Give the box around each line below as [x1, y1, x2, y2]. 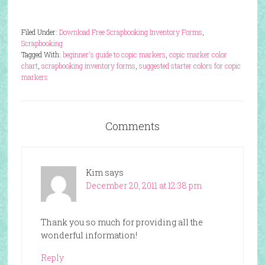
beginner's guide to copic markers [62, 50, 166, 59]
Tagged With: [21, 50, 63, 59]
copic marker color [169, 50, 227, 59]
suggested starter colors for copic [138, 61, 241, 70]
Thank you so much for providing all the [40, 216, 203, 228]
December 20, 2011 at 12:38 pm [85, 180, 202, 191]
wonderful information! [40, 230, 137, 241]
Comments [105, 119, 160, 133]
